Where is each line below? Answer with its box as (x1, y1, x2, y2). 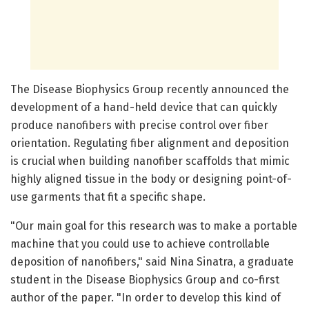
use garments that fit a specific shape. (10, 190, 206, 203)
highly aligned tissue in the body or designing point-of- (10, 172, 292, 186)
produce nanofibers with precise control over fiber (10, 118, 268, 132)
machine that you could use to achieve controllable (10, 237, 270, 250)
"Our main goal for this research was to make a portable (10, 219, 297, 232)
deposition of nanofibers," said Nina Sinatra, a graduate (10, 255, 294, 268)
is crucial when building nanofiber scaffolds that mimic (10, 154, 290, 168)
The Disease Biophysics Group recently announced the (10, 82, 289, 96)
